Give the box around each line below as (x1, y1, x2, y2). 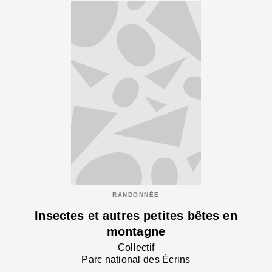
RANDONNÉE (112, 191, 160, 198)
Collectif (117, 242, 155, 253)
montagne (106, 224, 166, 238)
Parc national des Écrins (81, 254, 191, 265)
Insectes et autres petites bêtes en (35, 208, 237, 222)
